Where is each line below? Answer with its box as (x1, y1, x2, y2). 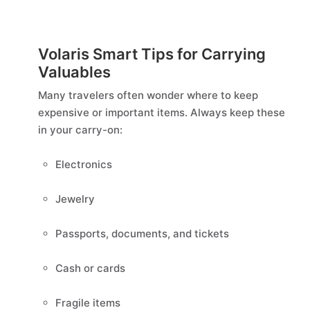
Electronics (55, 158, 115, 171)
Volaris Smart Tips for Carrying (38, 45, 266, 63)
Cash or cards (55, 262, 125, 275)
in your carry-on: (38, 123, 122, 136)
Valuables (38, 63, 114, 81)
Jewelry (55, 192, 98, 206)
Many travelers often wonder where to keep (38, 89, 258, 102)
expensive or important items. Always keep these (38, 106, 285, 119)
